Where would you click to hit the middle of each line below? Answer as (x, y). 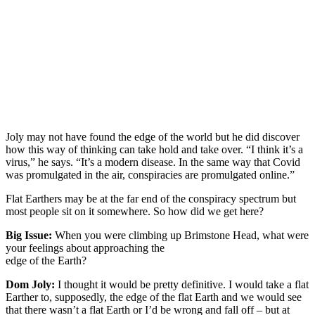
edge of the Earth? (47, 260)
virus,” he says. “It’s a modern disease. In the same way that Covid (153, 162)
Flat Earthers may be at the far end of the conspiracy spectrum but (151, 198)
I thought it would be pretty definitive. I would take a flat (182, 284)
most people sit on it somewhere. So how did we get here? (136, 211)
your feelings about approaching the (85, 247)
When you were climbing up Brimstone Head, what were (180, 235)
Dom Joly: (30, 284)
